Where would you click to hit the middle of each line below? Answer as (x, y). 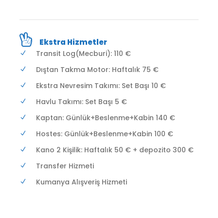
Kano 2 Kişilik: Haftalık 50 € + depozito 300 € (115, 150)
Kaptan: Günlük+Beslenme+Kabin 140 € (106, 118)
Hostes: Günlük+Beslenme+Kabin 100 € (105, 134)
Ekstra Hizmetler (73, 42)
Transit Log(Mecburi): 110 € (83, 53)
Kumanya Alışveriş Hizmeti (82, 182)
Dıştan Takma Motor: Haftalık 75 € (97, 69)
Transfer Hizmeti (65, 166)
